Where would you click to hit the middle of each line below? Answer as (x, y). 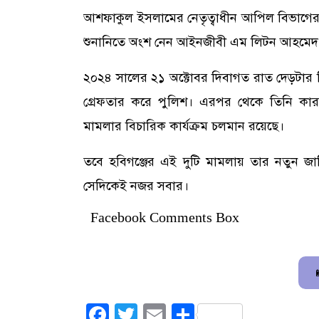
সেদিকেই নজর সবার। (136, 185)
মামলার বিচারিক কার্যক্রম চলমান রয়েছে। (184, 126)
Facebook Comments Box (165, 217)
